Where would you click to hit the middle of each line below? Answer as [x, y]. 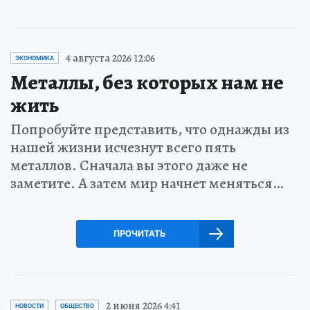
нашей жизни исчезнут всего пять [123, 147]
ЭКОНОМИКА [35, 58]
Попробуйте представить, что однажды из [150, 129]
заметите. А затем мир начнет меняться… [147, 183]
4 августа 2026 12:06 [110, 58]
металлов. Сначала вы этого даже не [129, 165]
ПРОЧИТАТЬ [139, 233]
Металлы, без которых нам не [147, 82]
